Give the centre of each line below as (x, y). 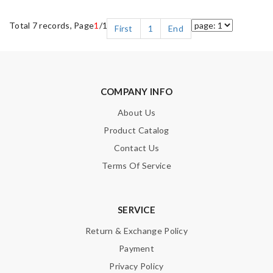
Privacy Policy (136, 266)
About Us (136, 112)
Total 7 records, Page (52, 25)
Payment (136, 248)
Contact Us (136, 147)
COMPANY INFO (136, 91)
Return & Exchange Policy (136, 230)
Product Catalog (136, 130)
